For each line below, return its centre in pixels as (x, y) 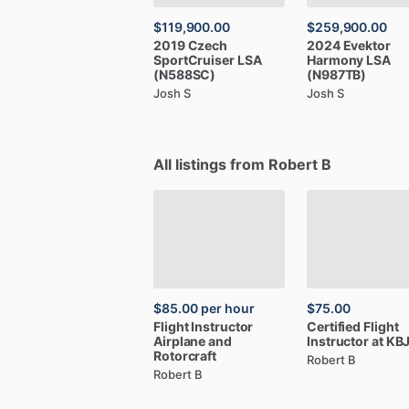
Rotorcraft (185, 355)
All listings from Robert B (242, 164)
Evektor (367, 45)
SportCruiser (194, 59)
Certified (334, 326)
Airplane (180, 341)
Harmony (336, 59)
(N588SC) (185, 74)
